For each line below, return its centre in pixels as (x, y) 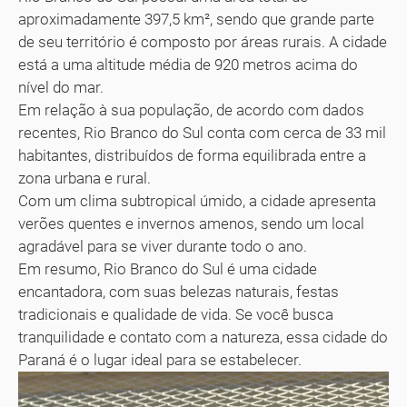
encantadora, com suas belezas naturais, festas (179, 291)
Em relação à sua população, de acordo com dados (191, 109)
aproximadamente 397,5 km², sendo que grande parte (196, 19)
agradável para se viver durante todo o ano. (163, 246)
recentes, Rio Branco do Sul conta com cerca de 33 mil (202, 132)
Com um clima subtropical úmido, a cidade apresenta (197, 200)
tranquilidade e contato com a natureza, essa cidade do (203, 337)
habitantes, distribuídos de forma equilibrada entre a (192, 155)
